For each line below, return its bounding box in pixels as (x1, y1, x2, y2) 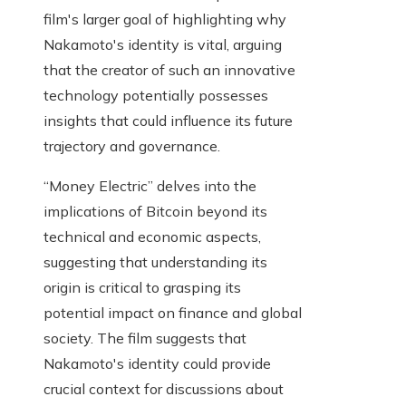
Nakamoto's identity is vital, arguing (43, 35, 282, 54)
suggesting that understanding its (43, 253, 267, 272)
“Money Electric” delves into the (43, 177, 256, 196)
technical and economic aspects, (43, 227, 261, 246)
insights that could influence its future (43, 111, 293, 130)
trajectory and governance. (43, 137, 220, 156)
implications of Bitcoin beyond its (43, 202, 267, 221)
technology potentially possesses (43, 86, 268, 105)
